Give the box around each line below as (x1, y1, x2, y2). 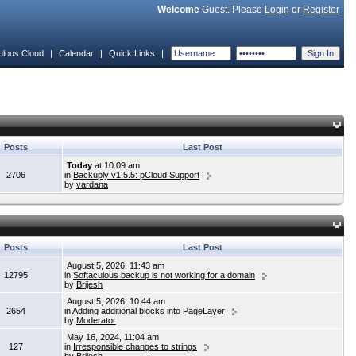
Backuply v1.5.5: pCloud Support (73, 170, 199, 180)
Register (303, 4, 339, 15)
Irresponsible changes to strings (73, 342, 197, 351)
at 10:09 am (92, 161, 140, 170)
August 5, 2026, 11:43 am (64, 261, 164, 270)
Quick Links (109, 48, 155, 58)
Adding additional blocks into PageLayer (72, 306, 225, 315)
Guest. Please (199, 4, 265, 15)
